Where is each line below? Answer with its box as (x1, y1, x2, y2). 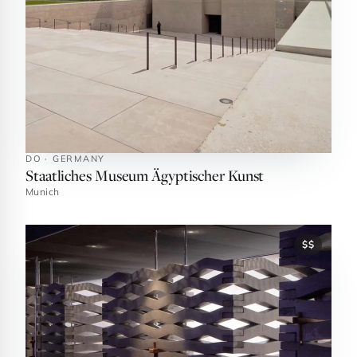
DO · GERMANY (25, 153, 106, 164)
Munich (25, 186, 60, 198)
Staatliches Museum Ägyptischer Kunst (25, 165, 265, 185)
